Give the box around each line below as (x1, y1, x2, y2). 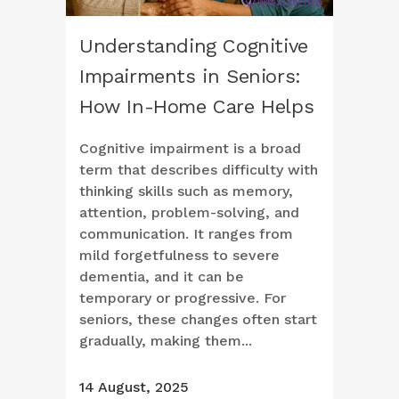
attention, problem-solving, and (79, 204, 299, 222)
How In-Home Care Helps (79, 95, 314, 118)
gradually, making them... (79, 332, 252, 350)
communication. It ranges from (79, 225, 293, 243)
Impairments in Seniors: (79, 65, 301, 88)
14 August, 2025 (79, 379, 189, 396)
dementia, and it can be (79, 268, 244, 286)
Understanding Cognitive (79, 35, 308, 58)
